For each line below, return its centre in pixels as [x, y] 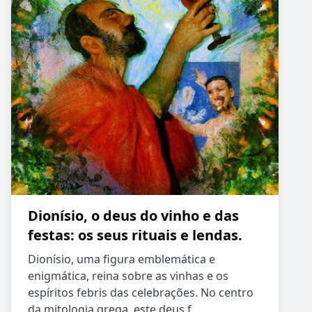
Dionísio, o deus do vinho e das [133, 216]
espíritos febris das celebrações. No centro [141, 292]
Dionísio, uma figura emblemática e [122, 259]
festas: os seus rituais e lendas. [135, 235]
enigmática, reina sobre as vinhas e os [128, 276]
